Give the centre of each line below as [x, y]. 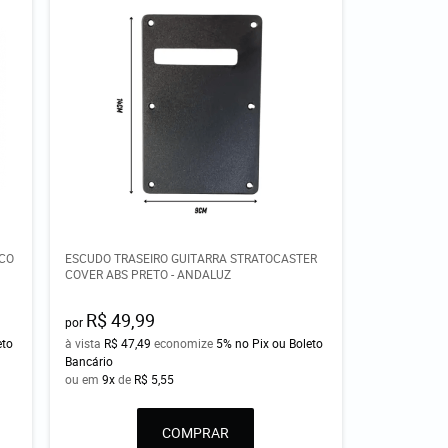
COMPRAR [196, 433]
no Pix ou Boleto [279, 343]
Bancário [89, 361]
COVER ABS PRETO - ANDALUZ [148, 274]
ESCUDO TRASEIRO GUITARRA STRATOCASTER [191, 258]
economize [184, 343]
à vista [85, 343]
